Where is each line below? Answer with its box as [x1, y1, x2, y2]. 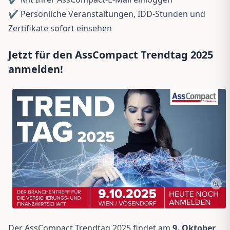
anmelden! [8, 62, 63, 76]
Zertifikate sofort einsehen [8, 22, 112, 34]
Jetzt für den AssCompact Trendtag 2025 [8, 47, 213, 62]
